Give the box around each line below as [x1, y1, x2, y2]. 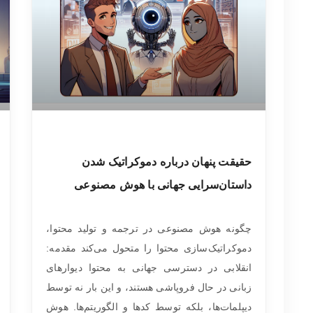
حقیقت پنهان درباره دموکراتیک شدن [81, 155, 252, 168]
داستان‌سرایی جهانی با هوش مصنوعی [74, 178, 252, 191]
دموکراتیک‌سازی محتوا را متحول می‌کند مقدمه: [46, 242, 252, 254]
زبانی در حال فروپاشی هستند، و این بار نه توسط [46, 282, 252, 293]
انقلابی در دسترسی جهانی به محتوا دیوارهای [46, 262, 252, 273]
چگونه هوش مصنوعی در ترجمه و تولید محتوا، [46, 223, 252, 234]
